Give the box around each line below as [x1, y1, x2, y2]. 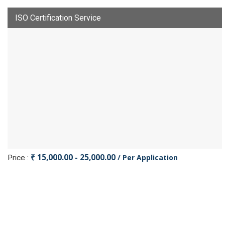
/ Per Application [118, 153, 178, 162]
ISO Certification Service [15, 13, 101, 23]
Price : [8, 153, 31, 162]
